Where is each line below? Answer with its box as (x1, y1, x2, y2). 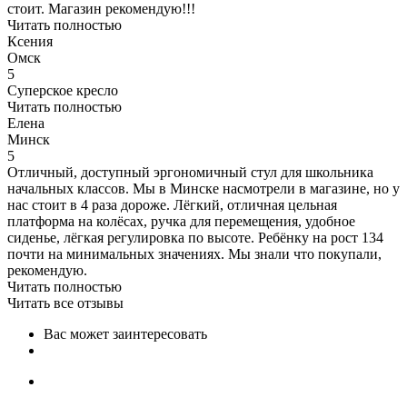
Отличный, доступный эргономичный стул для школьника (7, 164, 373, 180)
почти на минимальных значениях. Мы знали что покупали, (7, 245, 382, 262)
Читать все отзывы (7, 294, 124, 311)
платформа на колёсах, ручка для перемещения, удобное (7, 213, 355, 229)
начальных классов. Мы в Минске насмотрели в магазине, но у (7, 180, 400, 196)
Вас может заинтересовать (44, 325, 207, 342)
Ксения (7, 33, 53, 49)
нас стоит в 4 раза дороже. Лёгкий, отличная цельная (7, 196, 337, 213)
